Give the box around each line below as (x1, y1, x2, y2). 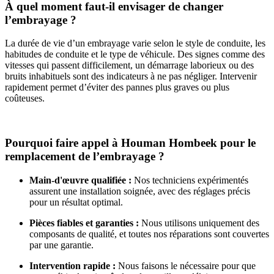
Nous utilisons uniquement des (139, 217, 259, 228)
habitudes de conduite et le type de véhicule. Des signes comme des (5, 49, 265, 60)
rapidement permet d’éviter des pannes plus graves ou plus (5, 82, 229, 93)
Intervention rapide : (29, 260, 116, 271)
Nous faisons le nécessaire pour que (116, 260, 256, 271)
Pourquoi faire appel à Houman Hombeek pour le (5, 136, 256, 150)
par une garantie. (29, 239, 94, 250)
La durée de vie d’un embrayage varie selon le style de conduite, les (5, 38, 265, 49)
